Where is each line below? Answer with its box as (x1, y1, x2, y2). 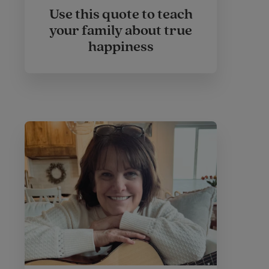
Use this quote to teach (49, 5, 193, 23)
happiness (88, 38, 154, 56)
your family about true (49, 22, 192, 40)
